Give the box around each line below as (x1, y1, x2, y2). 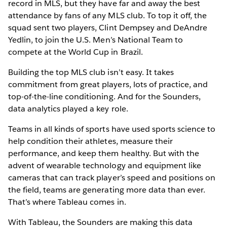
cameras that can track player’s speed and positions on (8, 172, 216, 183)
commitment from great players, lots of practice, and (8, 79, 208, 90)
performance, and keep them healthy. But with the (8, 147, 199, 159)
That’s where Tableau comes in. (8, 196, 126, 207)
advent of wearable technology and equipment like (8, 160, 201, 171)
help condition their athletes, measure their (8, 135, 173, 146)
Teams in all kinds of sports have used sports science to (8, 123, 216, 134)
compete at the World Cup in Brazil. (8, 46, 143, 57)
